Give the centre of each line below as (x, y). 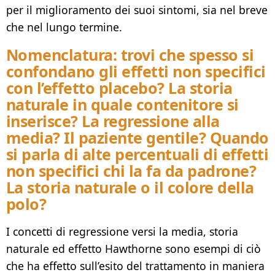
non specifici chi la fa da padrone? (131, 170)
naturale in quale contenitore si (122, 104)
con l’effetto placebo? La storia (119, 87)
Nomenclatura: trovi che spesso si (130, 54)
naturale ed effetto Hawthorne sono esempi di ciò (134, 249)
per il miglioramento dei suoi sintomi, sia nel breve (137, 10)
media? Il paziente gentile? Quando (137, 137)
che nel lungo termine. (64, 27)
